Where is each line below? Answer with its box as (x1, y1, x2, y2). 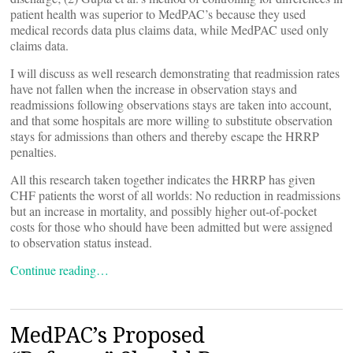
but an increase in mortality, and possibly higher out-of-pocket (10, 203, 317, 219)
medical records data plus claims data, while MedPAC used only (10, 21, 329, 38)
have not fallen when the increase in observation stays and (10, 80, 297, 97)
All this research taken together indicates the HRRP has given (10, 171, 315, 188)
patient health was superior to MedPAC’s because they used (10, 6, 306, 22)
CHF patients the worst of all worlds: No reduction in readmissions (10, 187, 340, 203)
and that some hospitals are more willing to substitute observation (10, 112, 333, 128)
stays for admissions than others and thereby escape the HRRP (10, 128, 319, 144)
